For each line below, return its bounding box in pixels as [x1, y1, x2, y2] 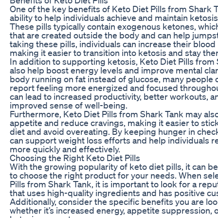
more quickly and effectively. [10, 143, 120, 154]
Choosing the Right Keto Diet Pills [10, 152, 140, 163]
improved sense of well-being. [10, 99, 127, 110]
